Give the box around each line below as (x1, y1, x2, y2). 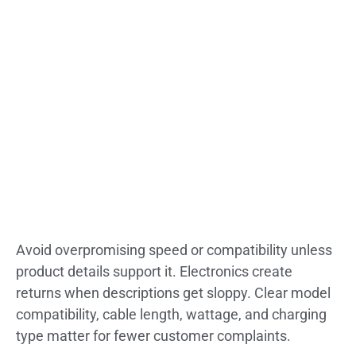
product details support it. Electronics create (16, 262, 292, 280)
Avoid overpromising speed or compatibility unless (16, 241, 332, 258)
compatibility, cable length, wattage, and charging (16, 305, 327, 323)
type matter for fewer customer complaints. (16, 327, 291, 344)
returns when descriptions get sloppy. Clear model (16, 284, 331, 301)
